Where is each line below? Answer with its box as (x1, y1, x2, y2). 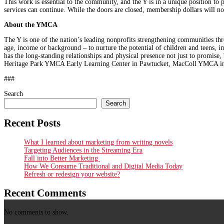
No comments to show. (4, 208, 68, 216)
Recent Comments (4, 187, 86, 199)
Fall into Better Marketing (24, 154, 100, 162)
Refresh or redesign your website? (24, 170, 120, 178)
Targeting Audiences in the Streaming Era (24, 146, 142, 154)
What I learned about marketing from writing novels (24, 138, 172, 146)
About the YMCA (4, 20, 57, 28)
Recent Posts (4, 117, 60, 129)
